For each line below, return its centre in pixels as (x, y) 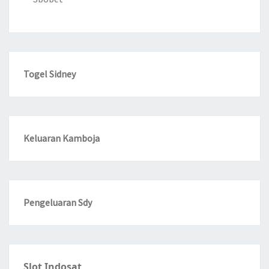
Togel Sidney (50, 74)
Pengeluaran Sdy (58, 203)
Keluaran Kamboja (62, 138)
